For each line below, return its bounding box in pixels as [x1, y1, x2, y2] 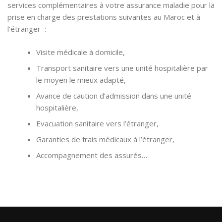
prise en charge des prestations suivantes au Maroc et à [7, 12, 200, 22]
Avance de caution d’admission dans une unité [36, 90, 191, 101]
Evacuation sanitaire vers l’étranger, [36, 118, 159, 128]
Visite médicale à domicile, [36, 47, 125, 57]
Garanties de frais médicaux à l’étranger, [36, 134, 174, 144]
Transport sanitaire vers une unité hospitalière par [36, 62, 208, 73]
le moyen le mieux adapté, [36, 74, 126, 85]
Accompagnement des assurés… [36, 150, 147, 160]
